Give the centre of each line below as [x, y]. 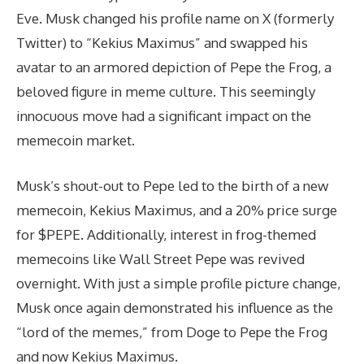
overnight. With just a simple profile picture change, [178, 283]
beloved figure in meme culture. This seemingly [166, 92]
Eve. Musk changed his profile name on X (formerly [175, 19]
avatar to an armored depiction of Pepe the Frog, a [174, 67]
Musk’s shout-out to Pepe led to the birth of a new [172, 185]
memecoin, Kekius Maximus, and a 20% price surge [177, 210]
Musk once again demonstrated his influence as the [175, 307]
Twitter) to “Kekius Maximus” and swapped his [162, 43]
